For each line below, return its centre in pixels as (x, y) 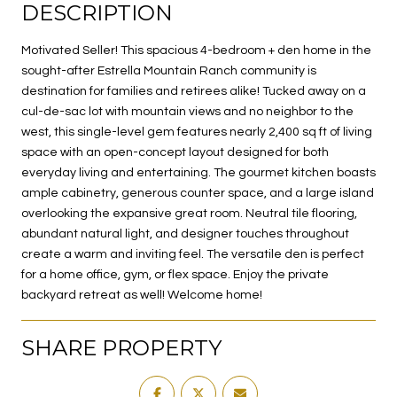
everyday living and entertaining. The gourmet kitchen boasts (198, 172)
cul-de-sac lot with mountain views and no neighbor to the (187, 111)
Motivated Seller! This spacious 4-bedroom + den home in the (196, 50)
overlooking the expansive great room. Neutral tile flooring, (189, 213)
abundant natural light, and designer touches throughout (185, 234)
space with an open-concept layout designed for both (175, 152)
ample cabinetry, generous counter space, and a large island (198, 193)
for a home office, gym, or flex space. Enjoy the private (175, 274)
